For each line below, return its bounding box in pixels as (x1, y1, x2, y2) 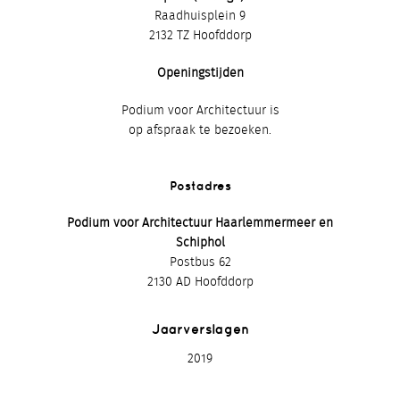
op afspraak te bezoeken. (129, 123, 271, 137)
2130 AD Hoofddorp (146, 275, 254, 288)
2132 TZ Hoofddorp (148, 29, 252, 42)
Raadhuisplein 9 (154, 9, 246, 22)
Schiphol (175, 236, 225, 249)
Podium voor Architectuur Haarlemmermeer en (67, 216, 333, 229)
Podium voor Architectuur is (121, 104, 279, 117)
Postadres (169, 178, 231, 193)
